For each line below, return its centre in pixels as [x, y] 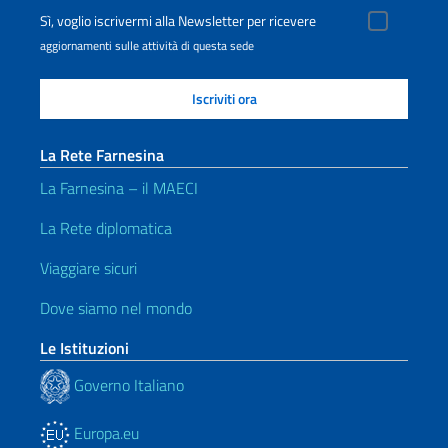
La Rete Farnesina [102, 155]
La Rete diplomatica [106, 228]
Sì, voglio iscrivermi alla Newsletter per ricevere [178, 21]
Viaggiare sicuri [88, 268]
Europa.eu [104, 433]
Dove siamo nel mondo [116, 308]
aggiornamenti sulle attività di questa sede [147, 45]
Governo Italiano [127, 384]
